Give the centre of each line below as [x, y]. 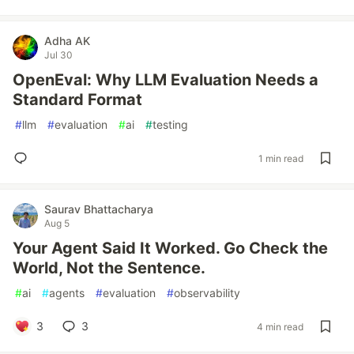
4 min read [280, 326]
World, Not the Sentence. [109, 268]
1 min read [281, 158]
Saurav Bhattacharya [99, 209]
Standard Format [77, 100]
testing [170, 124]
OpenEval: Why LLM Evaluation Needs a [166, 80]
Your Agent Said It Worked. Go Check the [170, 248]
